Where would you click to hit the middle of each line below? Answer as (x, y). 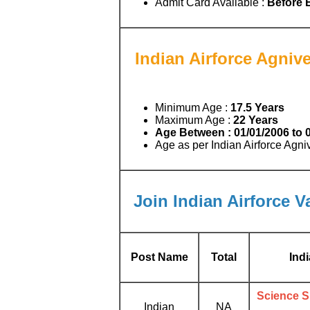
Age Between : (193, 132)
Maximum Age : (194, 120)
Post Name (159, 257)
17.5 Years (257, 107)
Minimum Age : (193, 107)
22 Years (256, 120)
